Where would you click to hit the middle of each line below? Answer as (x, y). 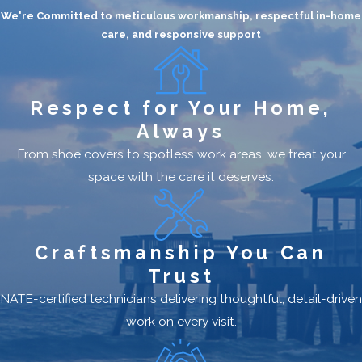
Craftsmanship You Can (181, 253)
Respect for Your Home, (181, 107)
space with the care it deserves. (181, 176)
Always (181, 131)
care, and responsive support (181, 34)
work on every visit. (181, 322)
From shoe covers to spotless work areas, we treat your (181, 154)
